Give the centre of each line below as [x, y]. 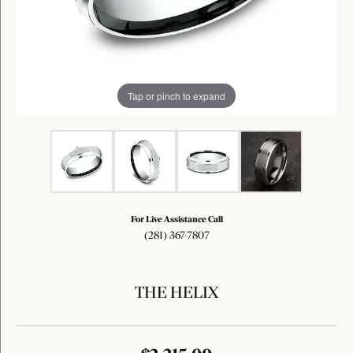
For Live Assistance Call [176, 220]
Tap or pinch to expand [176, 95]
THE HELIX [176, 294]
